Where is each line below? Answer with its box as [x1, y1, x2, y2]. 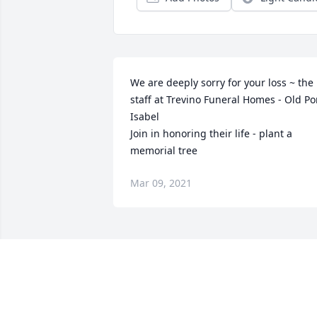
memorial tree [130, 144, 197, 158]
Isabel [130, 110, 159, 124]
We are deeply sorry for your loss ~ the [130, 76, 313, 90]
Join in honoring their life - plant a [130, 127, 292, 141]
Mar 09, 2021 [130, 176, 192, 190]
